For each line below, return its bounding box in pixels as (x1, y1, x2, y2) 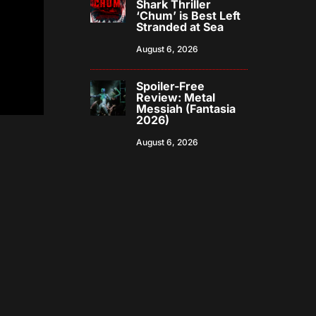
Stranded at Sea (136, 20, 224, 35)
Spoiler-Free (136, 79, 205, 94)
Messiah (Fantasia (136, 102, 236, 116)
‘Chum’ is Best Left (136, 8, 241, 23)
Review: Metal (136, 90, 216, 105)
